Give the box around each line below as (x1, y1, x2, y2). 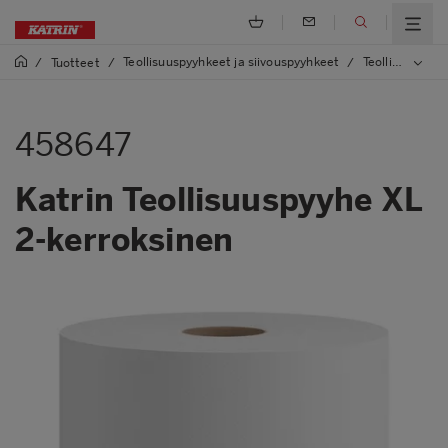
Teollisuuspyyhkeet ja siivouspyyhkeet (123, 55, 340, 70)
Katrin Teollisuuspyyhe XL (15, 180, 423, 219)
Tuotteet (50, 55, 100, 70)
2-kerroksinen (15, 220, 234, 259)
